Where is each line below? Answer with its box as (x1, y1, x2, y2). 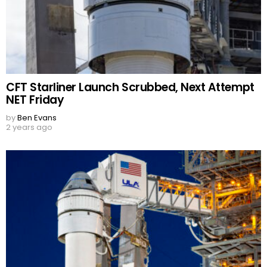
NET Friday (6, 92, 64, 108)
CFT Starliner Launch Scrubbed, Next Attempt (6, 79, 254, 96)
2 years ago (6, 122, 52, 133)
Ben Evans (17, 112, 57, 124)
